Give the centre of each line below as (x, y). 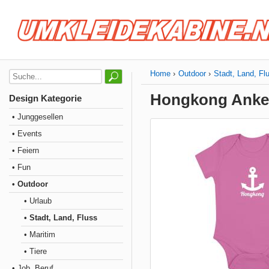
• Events (27, 134)
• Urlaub (38, 201)
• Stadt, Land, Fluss (61, 218)
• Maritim (40, 234)
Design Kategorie (45, 98)
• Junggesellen (38, 117)
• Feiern (26, 150)
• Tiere (35, 251)
